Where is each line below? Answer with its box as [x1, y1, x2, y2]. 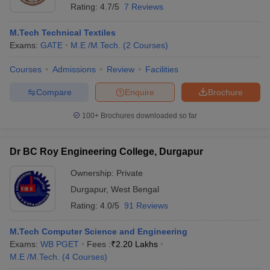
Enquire [125, 87, 154, 97]
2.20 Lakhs [116, 239, 158, 249]
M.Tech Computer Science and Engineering [10, 227, 187, 236]
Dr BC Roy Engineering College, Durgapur [10, 146, 203, 157]
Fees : [87, 239, 111, 249]
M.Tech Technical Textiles [10, 28, 116, 37]
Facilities [145, 64, 178, 74]
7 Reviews [124, 2, 163, 11]
